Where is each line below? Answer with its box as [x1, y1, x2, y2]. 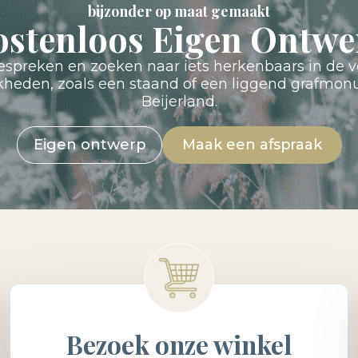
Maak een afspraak [181, 135, 322, 153]
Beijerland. [141, 92, 217, 110]
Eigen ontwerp [33, 135, 145, 153]
